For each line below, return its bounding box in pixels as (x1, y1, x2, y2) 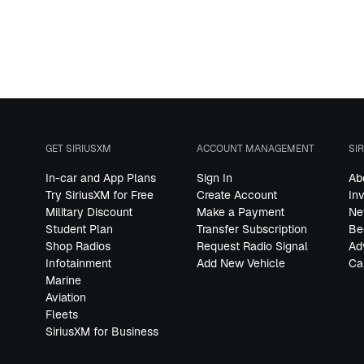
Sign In (197, 171, 233, 186)
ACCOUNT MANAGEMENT (197, 142, 315, 156)
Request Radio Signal (197, 239, 309, 254)
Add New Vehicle (197, 256, 286, 271)
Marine (45, 273, 81, 288)
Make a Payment (197, 205, 285, 220)
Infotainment (45, 256, 111, 271)
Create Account (197, 188, 278, 203)
